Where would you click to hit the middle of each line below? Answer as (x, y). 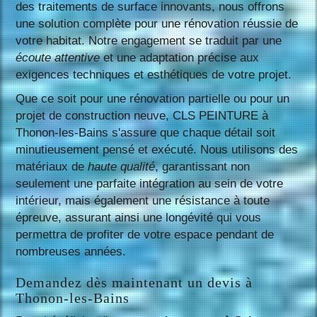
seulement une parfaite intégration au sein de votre (150, 183)
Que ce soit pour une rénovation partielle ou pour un (153, 98)
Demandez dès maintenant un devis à (134, 282)
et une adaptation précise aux (180, 57)
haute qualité (122, 166)
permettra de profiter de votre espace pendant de (145, 234)
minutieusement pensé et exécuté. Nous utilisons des (157, 149)
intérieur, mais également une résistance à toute (143, 200)
